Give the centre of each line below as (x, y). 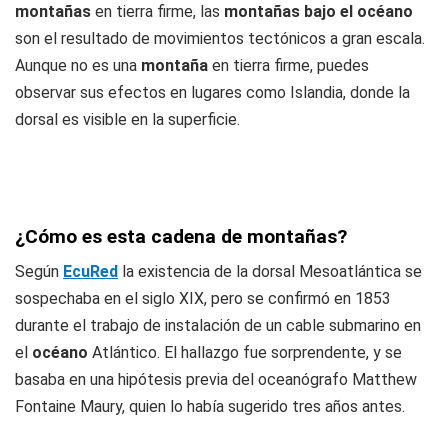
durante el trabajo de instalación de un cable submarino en (218, 325)
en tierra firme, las (157, 11)
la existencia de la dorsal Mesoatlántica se (270, 271)
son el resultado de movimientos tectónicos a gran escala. (220, 38)
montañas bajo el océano (318, 11)
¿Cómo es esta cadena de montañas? (181, 236)
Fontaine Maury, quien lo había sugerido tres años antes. (210, 406)
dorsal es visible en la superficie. (127, 119)
